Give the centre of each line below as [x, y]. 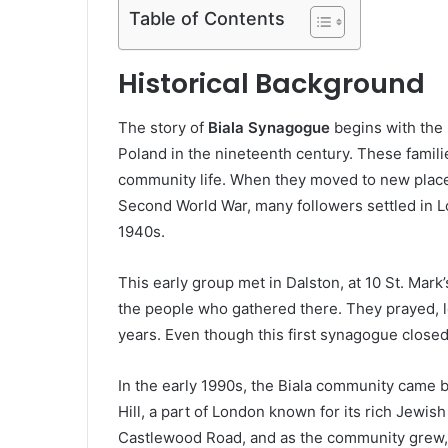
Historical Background [271, 83]
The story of [163, 128]
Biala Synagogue [269, 128]
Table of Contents [207, 18]
